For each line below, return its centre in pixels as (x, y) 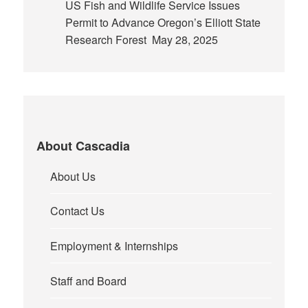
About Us (73, 176)
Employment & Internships (114, 246)
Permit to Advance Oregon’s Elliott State (163, 22)
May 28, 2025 (183, 39)
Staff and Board (89, 280)
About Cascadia (84, 145)
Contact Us (78, 211)
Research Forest (107, 39)
